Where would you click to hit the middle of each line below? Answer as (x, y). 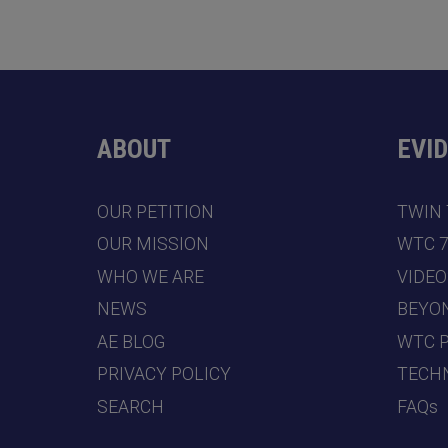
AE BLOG (131, 341)
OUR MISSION (153, 244)
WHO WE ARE (150, 276)
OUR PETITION (155, 211)
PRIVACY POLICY (164, 374)
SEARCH (130, 406)
